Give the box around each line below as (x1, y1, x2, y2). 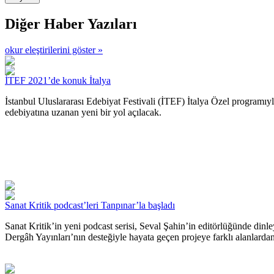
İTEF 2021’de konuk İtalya (5, 75, 111, 86)
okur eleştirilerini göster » (5, 44, 103, 55)
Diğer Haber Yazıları (5, 15, 137, 32)
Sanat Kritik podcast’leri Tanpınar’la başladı (5, 199, 175, 210)
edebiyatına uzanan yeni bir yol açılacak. (5, 106, 161, 117)
